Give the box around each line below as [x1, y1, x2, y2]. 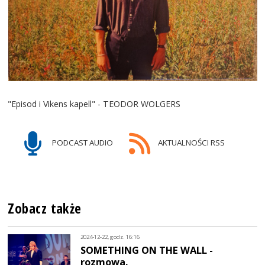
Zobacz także [8, 199, 82, 218]
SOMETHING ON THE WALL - [80, 243, 214, 257]
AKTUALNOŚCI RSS [156, 137, 225, 148]
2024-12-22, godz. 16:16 [80, 233, 140, 241]
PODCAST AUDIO [50, 137, 114, 148]
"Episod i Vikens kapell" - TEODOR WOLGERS [8, 98, 181, 109]
